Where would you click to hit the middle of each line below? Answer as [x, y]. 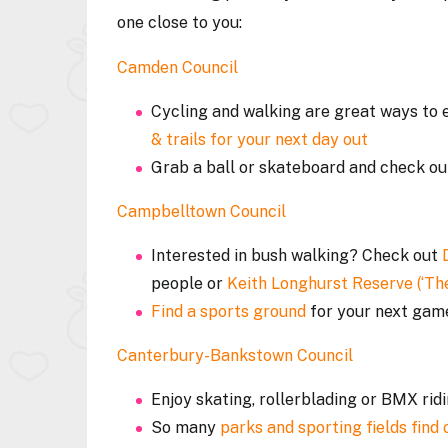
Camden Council [177, 67]
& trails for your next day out [259, 139]
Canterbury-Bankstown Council [235, 355]
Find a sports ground [228, 311]
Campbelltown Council [203, 211]
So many [185, 427]
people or [189, 283]
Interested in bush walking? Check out [296, 255]
